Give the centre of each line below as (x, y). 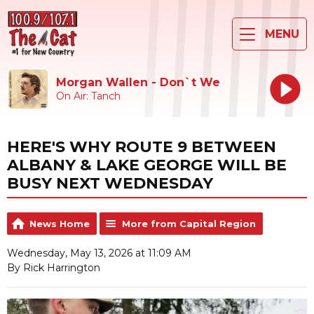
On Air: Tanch (88, 96)
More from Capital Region (189, 224)
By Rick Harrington (54, 268)
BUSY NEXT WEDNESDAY (110, 183)
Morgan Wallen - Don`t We (138, 82)
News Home (60, 224)
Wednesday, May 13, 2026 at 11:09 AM (99, 253)
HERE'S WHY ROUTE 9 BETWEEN (142, 146)
